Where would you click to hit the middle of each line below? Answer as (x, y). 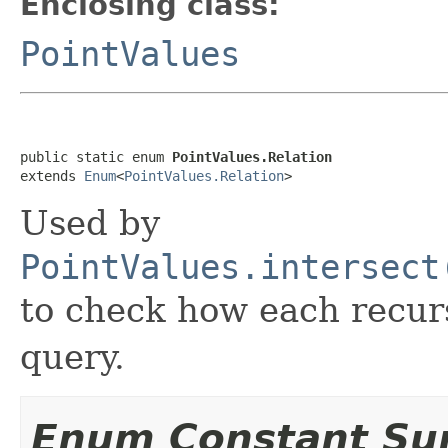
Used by (90, 222)
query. (72, 356)
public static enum (96, 156)
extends (52, 175)
